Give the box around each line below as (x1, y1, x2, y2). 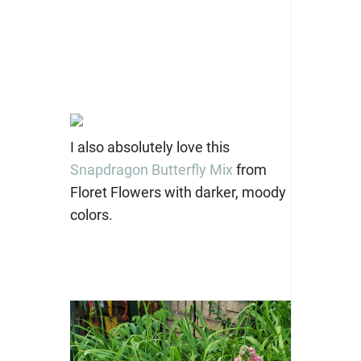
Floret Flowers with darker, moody (69, 184, 286, 201)
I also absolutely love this (69, 139, 230, 156)
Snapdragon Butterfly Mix (69, 161, 233, 179)
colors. (69, 206, 113, 224)
